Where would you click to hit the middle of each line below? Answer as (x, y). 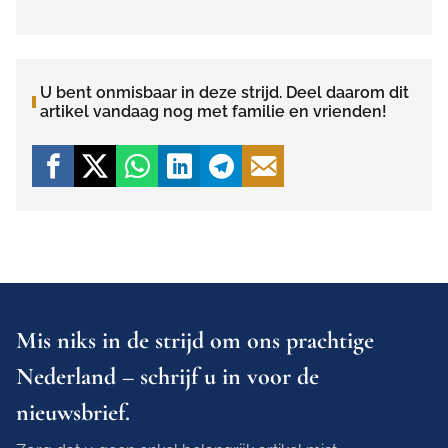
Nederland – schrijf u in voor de (167, 377)
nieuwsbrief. (73, 413)
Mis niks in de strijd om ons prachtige (195, 341)
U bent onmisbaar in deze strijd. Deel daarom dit (224, 93)
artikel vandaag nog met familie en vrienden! (213, 112)
